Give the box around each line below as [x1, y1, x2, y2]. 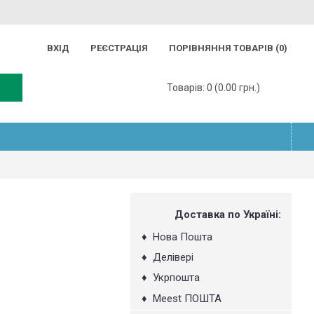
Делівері [153, 251, 193, 264]
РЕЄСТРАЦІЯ [86, 42, 144, 53]
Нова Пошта [147, 231, 212, 243]
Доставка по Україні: [175, 208, 281, 221]
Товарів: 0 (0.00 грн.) [167, 82, 260, 93]
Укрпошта [153, 271, 200, 284]
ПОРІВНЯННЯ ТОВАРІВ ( [169, 42, 279, 53]
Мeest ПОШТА [153, 292, 221, 305]
